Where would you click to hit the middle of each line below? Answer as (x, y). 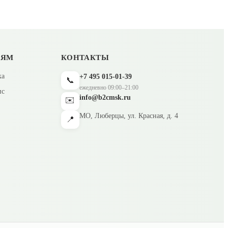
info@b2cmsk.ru (105, 97)
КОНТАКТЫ (85, 57)
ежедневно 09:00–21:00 (109, 87)
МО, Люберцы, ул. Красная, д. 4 (129, 116)
